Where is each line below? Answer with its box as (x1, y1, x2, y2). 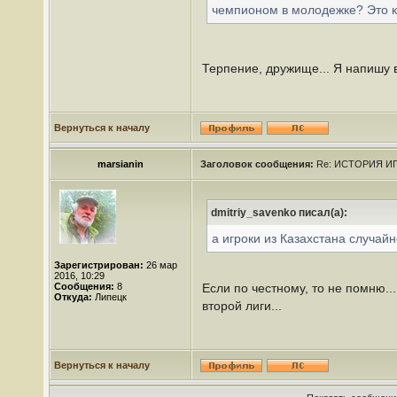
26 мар (144, 260, 177, 270)
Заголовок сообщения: (200, 159, 314, 169)
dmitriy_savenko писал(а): (211, 206, 347, 219)
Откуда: (54, 292, 92, 302)
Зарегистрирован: (54, 260, 144, 270)
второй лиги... (202, 299, 282, 313)
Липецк (92, 292, 127, 302)
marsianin (97, 159, 144, 169)
